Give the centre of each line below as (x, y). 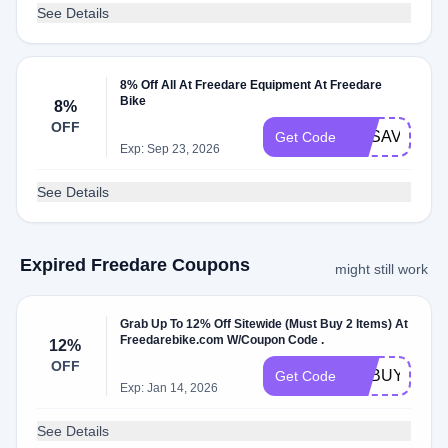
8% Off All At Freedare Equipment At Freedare (251, 85)
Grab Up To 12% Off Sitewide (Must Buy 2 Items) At (264, 324)
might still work (381, 269)
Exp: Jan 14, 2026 (169, 388)
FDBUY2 (380, 375)
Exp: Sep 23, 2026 (170, 149)
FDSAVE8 (385, 136)
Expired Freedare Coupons (135, 265)
